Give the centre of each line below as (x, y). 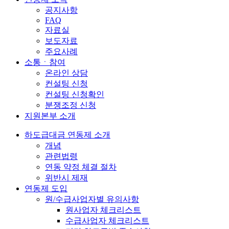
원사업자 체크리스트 (103, 210)
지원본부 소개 (50, 116)
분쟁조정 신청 (71, 105)
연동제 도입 (46, 188)
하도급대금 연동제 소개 (67, 135)
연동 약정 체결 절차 (81, 167)
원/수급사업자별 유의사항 (92, 199)
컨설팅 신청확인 (75, 94)
